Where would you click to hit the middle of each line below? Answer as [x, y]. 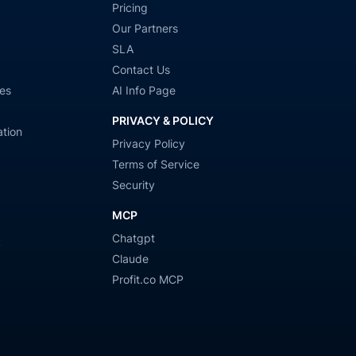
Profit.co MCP [148, 279]
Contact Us [141, 69]
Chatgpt [134, 238]
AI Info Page [144, 90]
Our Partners [145, 28]
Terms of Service [156, 164]
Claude [131, 258]
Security [134, 184]
